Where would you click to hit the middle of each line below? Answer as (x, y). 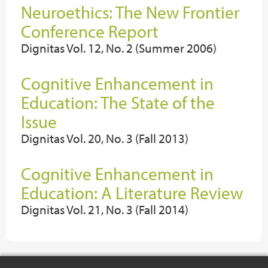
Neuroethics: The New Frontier (130, 12)
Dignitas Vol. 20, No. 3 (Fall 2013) (105, 138)
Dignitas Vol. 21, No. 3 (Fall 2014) (105, 209)
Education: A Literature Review (132, 193)
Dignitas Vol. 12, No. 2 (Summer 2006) (119, 48)
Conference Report (90, 31)
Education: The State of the (118, 102)
